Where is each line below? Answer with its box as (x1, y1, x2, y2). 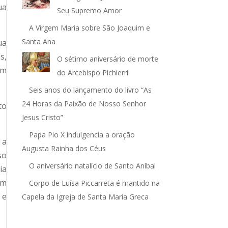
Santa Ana (21, 37, 55, 46)
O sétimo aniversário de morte (56, 54, 158, 64)
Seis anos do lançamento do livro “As (28, 85, 152, 95)
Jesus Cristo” (21, 112, 63, 122)
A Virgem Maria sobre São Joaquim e (28, 23, 150, 33)
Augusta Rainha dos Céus (21, 144, 106, 153)
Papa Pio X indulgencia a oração (28, 130, 135, 139)
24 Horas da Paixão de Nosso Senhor (21, 99, 146, 108)
